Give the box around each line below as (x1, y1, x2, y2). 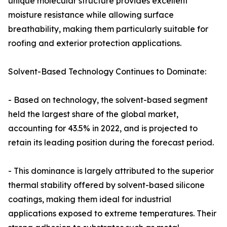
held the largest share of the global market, (8, 109, 178, 120)
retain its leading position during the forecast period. (8, 137, 214, 148)
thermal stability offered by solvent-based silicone (8, 180, 205, 191)
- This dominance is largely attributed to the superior (8, 166, 214, 176)
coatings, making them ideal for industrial (8, 194, 171, 205)
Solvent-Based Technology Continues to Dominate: (8, 66, 206, 77)
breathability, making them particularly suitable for (8, 24, 208, 34)
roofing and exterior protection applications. (8, 38, 181, 49)
